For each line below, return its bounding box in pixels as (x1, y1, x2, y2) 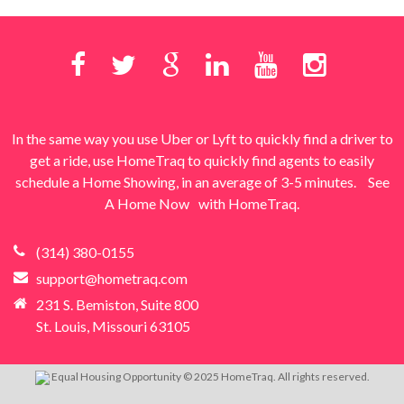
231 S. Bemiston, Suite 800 (36, 295, 198, 313)
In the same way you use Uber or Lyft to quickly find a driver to (11, 129, 393, 147)
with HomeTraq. (198, 194, 299, 212)
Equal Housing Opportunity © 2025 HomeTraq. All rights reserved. (50, 369, 370, 383)
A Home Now (105, 194, 189, 212)
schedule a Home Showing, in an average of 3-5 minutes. (14, 172, 359, 190)
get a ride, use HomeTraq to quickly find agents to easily (30, 151, 374, 169)
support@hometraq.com (36, 269, 188, 287)
